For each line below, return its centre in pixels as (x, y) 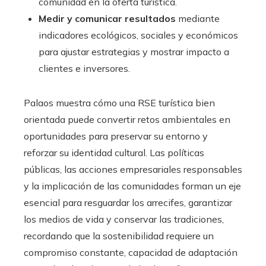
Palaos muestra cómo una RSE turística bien (119, 103)
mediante (198, 19)
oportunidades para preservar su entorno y (116, 136)
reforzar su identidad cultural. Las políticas (114, 153)
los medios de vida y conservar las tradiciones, (124, 219)
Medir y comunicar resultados (107, 19)
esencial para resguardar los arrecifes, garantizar (128, 203)
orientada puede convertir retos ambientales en (127, 120)
